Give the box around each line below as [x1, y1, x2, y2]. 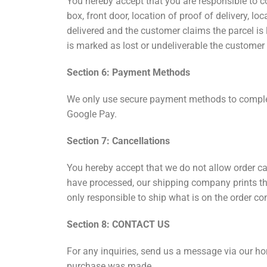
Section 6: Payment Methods [67, 67, 190, 79]
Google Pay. [67, 108, 117, 120]
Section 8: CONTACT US [67, 219, 170, 231]
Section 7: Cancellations [67, 135, 170, 147]
